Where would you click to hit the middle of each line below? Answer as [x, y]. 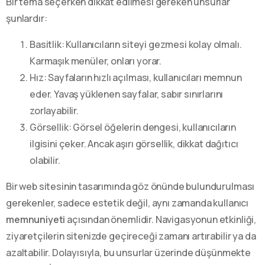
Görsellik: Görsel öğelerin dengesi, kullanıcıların [133, 127]
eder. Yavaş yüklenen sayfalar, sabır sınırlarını [127, 94]
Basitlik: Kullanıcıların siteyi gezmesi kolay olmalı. [136, 44]
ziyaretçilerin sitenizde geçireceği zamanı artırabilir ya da [131, 236]
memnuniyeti [36, 219]
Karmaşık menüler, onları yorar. [96, 61]
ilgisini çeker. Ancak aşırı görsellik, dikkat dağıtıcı [134, 143]
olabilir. [45, 160]
